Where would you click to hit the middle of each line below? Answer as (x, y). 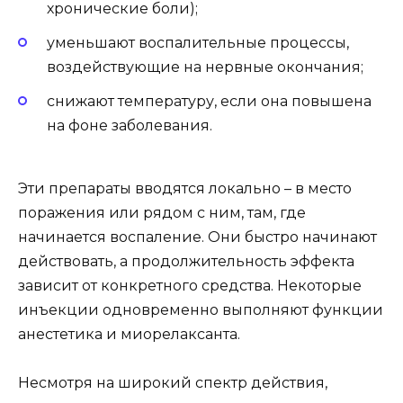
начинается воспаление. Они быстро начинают (197, 237)
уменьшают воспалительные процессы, (198, 42)
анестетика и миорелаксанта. (129, 335)
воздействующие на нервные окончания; (205, 67)
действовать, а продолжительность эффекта (186, 262)
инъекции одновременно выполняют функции (201, 310)
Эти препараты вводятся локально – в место (185, 189)
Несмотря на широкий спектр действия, (173, 383)
